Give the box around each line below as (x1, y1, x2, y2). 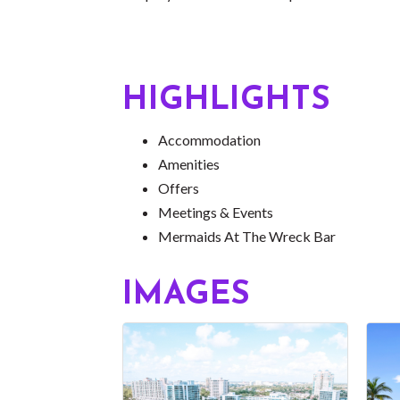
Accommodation (158, 130, 261, 148)
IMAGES (122, 279, 250, 312)
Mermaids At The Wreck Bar (158, 227, 336, 245)
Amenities (158, 154, 220, 172)
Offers (158, 179, 199, 196)
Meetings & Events (158, 203, 273, 221)
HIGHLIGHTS (122, 84, 330, 117)
